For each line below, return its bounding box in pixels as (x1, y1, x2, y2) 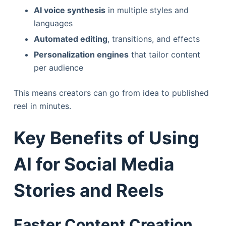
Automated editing (33, 33, 107, 44)
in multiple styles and (105, 5, 189, 15)
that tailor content (128, 49, 200, 60)
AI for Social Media (13, 153, 174, 175)
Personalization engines (33, 49, 129, 60)
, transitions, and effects (107, 33, 200, 44)
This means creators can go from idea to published (13, 87, 209, 98)
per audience (33, 62, 83, 73)
